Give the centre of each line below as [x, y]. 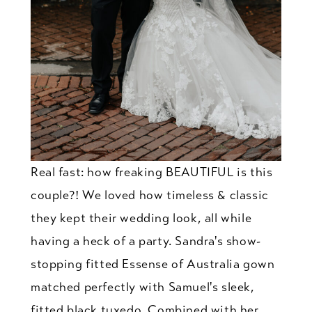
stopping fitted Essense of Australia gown [153, 264]
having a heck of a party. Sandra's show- [146, 241]
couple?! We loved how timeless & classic [149, 195]
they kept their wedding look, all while [141, 218]
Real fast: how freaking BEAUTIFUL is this [151, 172]
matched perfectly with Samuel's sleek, [142, 287]
